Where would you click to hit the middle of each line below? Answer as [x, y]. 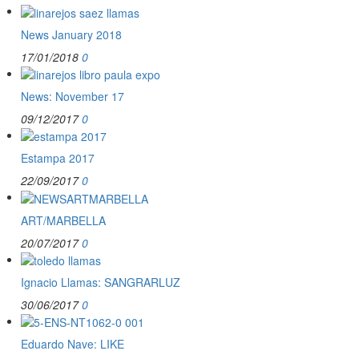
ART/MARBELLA [63, 220]
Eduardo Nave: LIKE [73, 344]
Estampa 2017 [58, 158]
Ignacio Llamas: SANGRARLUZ [101, 282]
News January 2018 [71, 34]
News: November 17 [73, 96]
